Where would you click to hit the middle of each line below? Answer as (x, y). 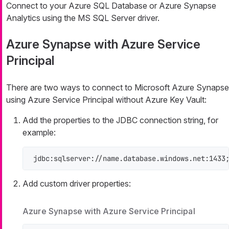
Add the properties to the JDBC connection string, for (120, 120)
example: (39, 132)
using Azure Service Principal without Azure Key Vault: (106, 99)
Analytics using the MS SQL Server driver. (83, 18)
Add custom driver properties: (77, 183)
